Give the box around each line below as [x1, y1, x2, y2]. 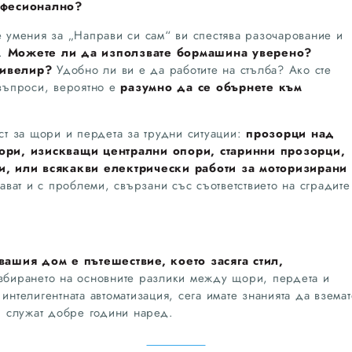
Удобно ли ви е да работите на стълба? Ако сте [52, 60, 332, 79]
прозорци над [246, 124, 335, 142]
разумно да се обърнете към [120, 78, 302, 96]
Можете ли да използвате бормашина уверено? [7, 43, 312, 61]
